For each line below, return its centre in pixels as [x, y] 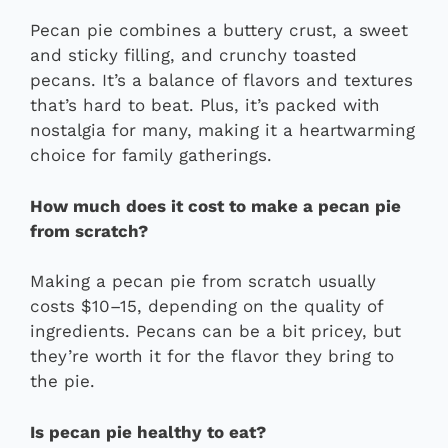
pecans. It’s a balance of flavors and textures [221, 80]
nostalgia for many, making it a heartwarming [222, 130]
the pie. [62, 381]
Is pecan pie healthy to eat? [148, 431]
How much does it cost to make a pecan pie [215, 205]
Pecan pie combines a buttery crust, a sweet [219, 30]
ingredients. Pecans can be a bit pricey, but [215, 331]
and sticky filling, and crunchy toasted [193, 55]
